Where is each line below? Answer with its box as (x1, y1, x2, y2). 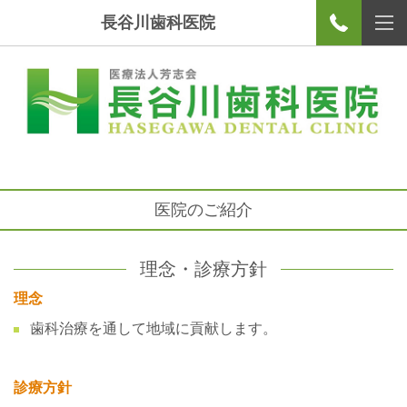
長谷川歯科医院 (101, 13, 215, 32)
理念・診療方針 (140, 258, 267, 279)
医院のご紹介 (154, 200, 253, 219)
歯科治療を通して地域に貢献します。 (30, 320, 277, 336)
